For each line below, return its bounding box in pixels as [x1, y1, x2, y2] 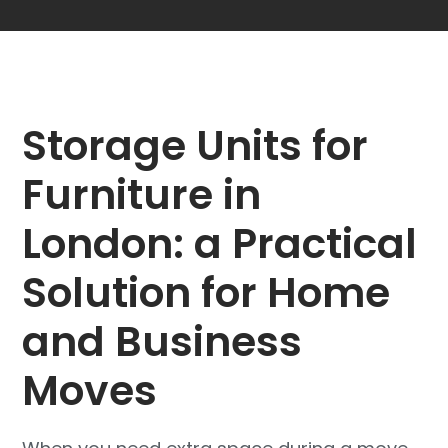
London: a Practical [22, 215, 418, 273]
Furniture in [22, 166, 262, 224]
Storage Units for [22, 117, 369, 175]
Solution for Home [22, 264, 391, 322]
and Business [22, 313, 303, 371]
